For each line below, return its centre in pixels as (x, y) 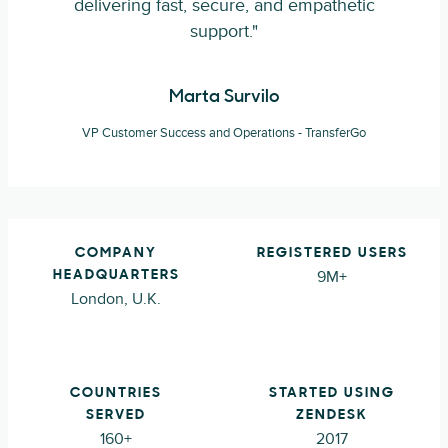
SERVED (116, 416)
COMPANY (116, 254)
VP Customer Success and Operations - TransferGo (224, 133)
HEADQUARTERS (116, 276)
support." (224, 32)
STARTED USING (332, 394)
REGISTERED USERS (332, 254)
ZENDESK (332, 416)
